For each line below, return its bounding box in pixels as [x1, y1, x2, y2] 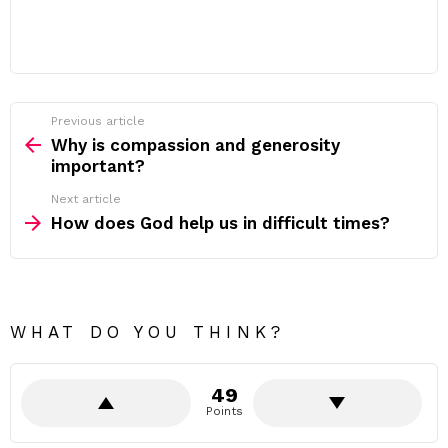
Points [205, 404, 243, 418]
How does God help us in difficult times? [51, 213, 390, 233]
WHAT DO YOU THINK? [10, 322, 285, 342]
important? [51, 156, 145, 176]
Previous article [51, 114, 145, 128]
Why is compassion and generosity [51, 135, 340, 155]
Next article [51, 192, 121, 206]
